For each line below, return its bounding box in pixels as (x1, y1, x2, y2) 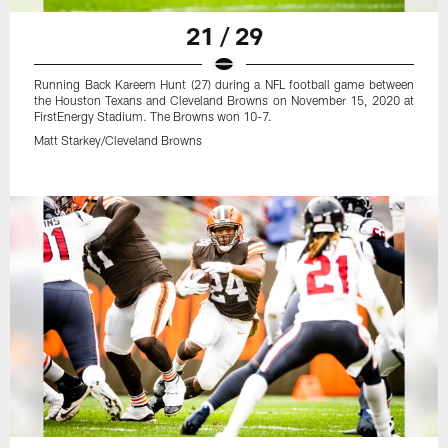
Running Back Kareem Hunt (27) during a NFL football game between (34, 77, 414, 92)
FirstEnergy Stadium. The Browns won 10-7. (34, 109, 273, 124)
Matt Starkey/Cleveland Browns (34, 133, 203, 148)
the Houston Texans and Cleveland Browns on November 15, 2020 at (34, 93, 414, 108)
